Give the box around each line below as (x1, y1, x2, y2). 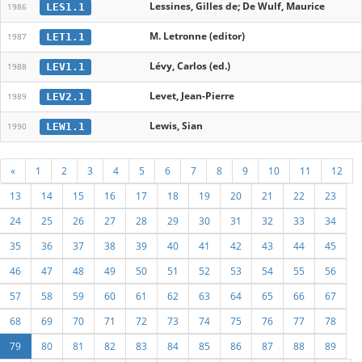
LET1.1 (45, 30, 85, 43)
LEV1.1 (45, 60, 85, 73)
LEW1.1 (45, 120, 85, 133)
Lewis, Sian (149, 119, 203, 133)
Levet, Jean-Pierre (149, 89, 234, 103)
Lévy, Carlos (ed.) (149, 59, 230, 73)
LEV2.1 (45, 90, 85, 103)
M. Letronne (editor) (149, 29, 245, 43)
